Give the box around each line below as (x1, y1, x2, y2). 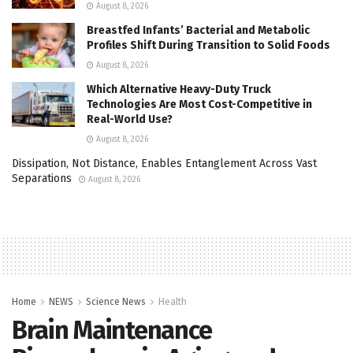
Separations (12, 171, 72, 185)
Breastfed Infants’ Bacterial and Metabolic (87, 23, 310, 37)
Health (158, 295, 187, 307)
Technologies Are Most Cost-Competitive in (87, 97, 312, 111)
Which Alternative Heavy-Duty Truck (87, 82, 271, 96)
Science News (86, 295, 146, 307)
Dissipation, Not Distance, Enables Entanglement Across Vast (12, 156, 317, 170)
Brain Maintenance (12, 314, 212, 345)
